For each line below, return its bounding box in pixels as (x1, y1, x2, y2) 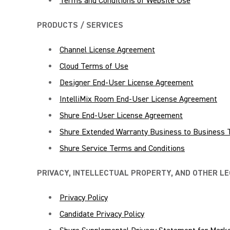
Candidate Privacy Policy (60, 209, 144, 219)
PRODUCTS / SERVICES (37, 20, 123, 30)
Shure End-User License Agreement (60, 110, 183, 121)
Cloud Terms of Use (60, 61, 128, 71)
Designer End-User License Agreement (60, 78, 194, 88)
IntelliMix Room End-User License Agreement (60, 94, 217, 104)
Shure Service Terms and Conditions (60, 143, 185, 154)
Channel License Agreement (60, 45, 155, 55)
